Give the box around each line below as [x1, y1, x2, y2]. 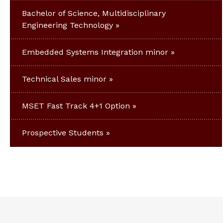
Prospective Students [22, 128, 104, 138]
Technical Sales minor [22, 74, 107, 84]
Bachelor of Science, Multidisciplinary [22, 8, 166, 18]
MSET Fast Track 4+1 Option [22, 101, 130, 111]
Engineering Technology [22, 20, 113, 30]
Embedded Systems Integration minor [22, 47, 168, 57]
